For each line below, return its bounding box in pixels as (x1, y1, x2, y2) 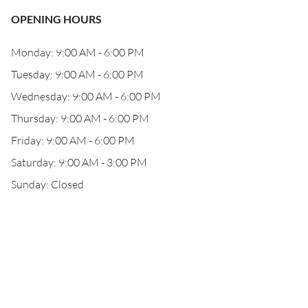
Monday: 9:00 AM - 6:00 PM (11, 45, 144, 59)
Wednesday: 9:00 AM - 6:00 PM (11, 89, 161, 103)
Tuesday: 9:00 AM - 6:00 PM (11, 67, 144, 81)
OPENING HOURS (11, 12, 102, 25)
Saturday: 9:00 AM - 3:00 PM (11, 155, 147, 169)
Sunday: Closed (11, 177, 84, 191)
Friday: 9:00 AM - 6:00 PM (11, 133, 135, 147)
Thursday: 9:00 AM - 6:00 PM (11, 111, 149, 125)
